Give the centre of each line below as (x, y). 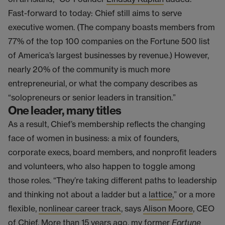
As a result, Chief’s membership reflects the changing (107, 124)
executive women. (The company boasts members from (111, 27)
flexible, (23, 208)
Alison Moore (168, 208)
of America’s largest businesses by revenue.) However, (108, 55)
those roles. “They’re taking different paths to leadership (113, 180)
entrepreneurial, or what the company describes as (103, 83)
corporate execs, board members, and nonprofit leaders (112, 152)
